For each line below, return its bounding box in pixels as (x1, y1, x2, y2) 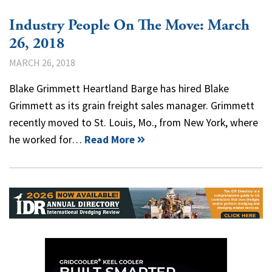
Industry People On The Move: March (9, 15, 250, 35)
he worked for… (9, 132, 84, 146)
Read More (84, 132, 135, 146)
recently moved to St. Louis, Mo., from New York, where (9, 115, 258, 129)
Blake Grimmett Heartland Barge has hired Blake (9, 81, 229, 95)
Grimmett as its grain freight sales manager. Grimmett (9, 98, 254, 112)
